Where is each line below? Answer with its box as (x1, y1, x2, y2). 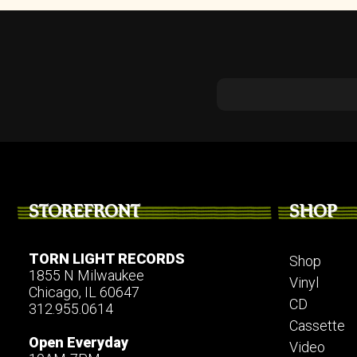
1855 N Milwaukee (29, 267, 144, 284)
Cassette (289, 317, 345, 335)
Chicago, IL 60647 (29, 284, 139, 301)
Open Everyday (29, 334, 128, 351)
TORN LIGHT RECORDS (29, 250, 185, 268)
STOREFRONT (29, 199, 140, 222)
